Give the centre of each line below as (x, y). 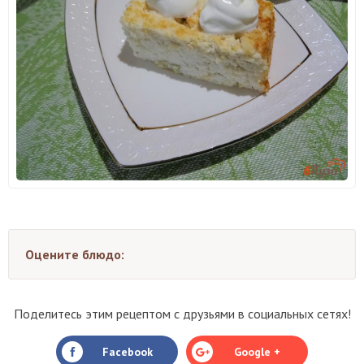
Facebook (127, 351)
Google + (257, 351)
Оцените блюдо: (75, 254)
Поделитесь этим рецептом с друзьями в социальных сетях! (182, 313)
